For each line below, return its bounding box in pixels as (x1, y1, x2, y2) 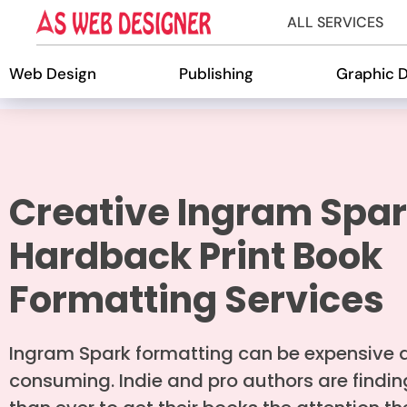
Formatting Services (9, 274, 384, 325)
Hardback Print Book (9, 231, 382, 282)
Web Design (9, 64, 96, 84)
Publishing (178, 64, 253, 84)
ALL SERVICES (286, 12, 383, 32)
